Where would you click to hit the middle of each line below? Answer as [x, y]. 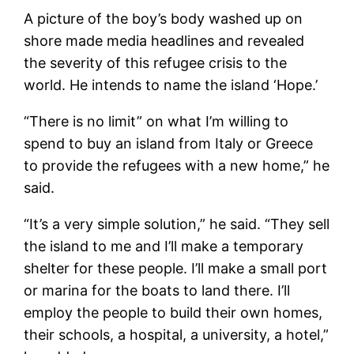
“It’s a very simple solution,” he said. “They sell [177, 224]
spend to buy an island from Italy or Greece [169, 143]
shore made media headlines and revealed [164, 40]
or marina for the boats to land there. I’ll [157, 290]
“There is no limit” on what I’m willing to [156, 121]
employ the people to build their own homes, [173, 312]
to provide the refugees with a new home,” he [177, 165]
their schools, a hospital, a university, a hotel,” [177, 334]
